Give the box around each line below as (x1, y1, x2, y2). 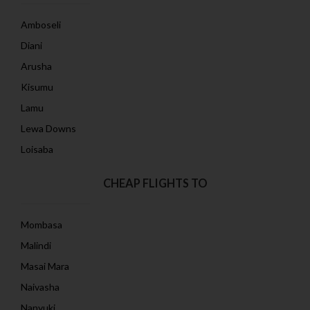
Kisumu (21, 81, 53, 93)
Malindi (21, 239, 51, 251)
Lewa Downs (21, 122, 76, 134)
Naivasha (21, 281, 60, 293)
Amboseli (21, 19, 61, 30)
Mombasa (21, 219, 62, 230)
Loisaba (21, 143, 53, 155)
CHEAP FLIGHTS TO (102, 176, 208, 190)
